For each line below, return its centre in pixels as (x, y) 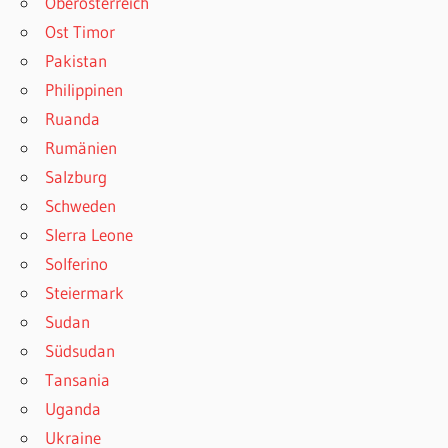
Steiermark (85, 292)
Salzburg (76, 176)
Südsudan (80, 350)
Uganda (73, 408)
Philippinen (84, 89)
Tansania (78, 379)
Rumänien (81, 147)
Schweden (81, 205)
